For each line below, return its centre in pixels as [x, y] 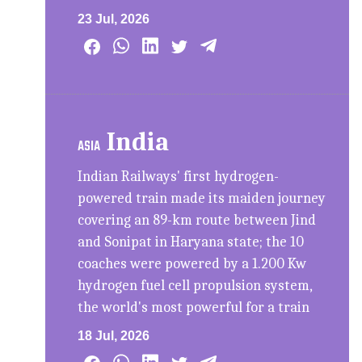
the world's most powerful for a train [194, 307]
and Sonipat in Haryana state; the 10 [191, 242]
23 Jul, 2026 [114, 19]
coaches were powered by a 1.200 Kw [192, 263]
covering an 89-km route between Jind [197, 220]
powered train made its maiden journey [202, 198]
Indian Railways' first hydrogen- [179, 176]
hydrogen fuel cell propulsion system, [195, 285]
